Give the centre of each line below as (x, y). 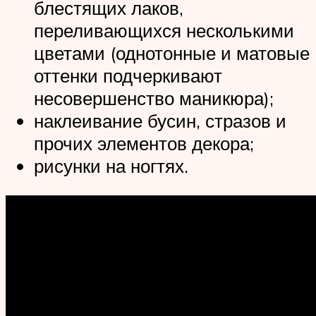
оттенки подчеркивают (128, 76)
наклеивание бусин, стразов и (160, 121)
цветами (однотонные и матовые (172, 53)
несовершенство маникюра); (154, 98)
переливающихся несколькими (164, 31)
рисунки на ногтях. (111, 166)
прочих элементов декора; (144, 144)
